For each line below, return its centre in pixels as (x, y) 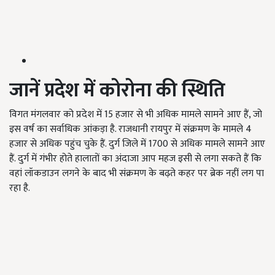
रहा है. (22, 188)
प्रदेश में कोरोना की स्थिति (133, 91)
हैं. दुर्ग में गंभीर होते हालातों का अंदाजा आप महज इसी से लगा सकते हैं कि (135, 159)
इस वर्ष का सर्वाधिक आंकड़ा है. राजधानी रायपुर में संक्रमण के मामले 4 (130, 130)
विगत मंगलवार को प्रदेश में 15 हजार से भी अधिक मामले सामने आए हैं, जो (136, 115)
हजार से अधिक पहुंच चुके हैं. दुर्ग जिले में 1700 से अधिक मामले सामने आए (137, 144)
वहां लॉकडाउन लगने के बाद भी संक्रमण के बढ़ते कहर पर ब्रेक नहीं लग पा (137, 174)
